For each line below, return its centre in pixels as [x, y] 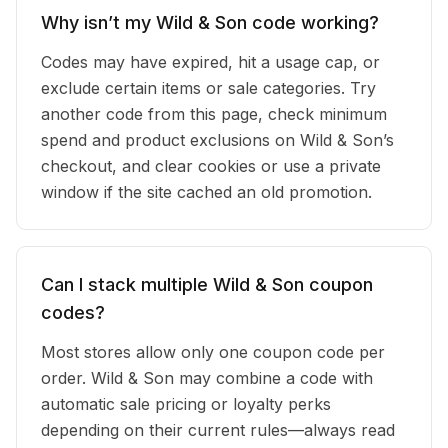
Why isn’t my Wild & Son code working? [210, 22]
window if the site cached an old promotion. [206, 192]
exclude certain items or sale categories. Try [208, 88]
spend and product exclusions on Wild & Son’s [217, 140]
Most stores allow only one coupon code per [213, 352]
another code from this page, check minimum [214, 114]
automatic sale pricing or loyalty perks [186, 404]
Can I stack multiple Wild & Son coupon [207, 284]
